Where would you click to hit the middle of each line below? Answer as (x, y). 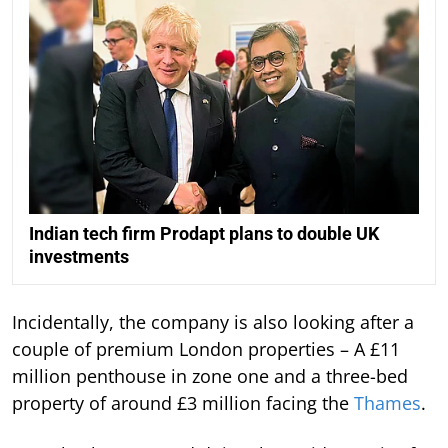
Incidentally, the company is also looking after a (213, 321)
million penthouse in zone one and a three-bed (210, 375)
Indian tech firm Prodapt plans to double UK (204, 233)
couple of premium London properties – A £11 (206, 348)
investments (79, 256)
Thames (387, 402)
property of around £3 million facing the (183, 402)
